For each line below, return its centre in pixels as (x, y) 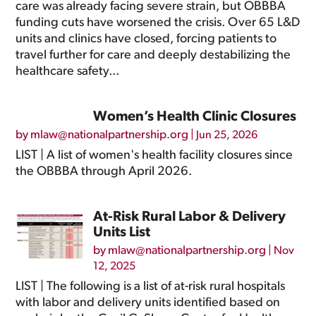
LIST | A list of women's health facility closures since (154, 156)
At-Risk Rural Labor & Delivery (190, 217)
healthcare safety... (68, 72)
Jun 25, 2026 (227, 135)
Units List (122, 233)
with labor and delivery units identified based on (148, 303)
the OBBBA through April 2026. (104, 172)
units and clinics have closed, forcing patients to (146, 39)
